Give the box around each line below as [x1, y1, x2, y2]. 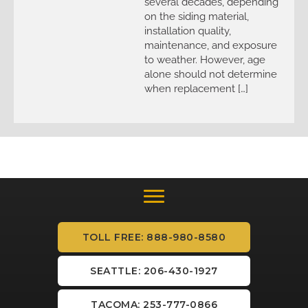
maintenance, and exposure [144, 39, 277, 52]
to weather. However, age [144, 54, 265, 66]
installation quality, [144, 25, 231, 37]
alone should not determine [144, 68, 277, 80]
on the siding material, [144, 10, 249, 23]
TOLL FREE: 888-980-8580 [82, 231, 226, 244]
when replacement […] [144, 82, 248, 95]
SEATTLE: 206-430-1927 [90, 265, 218, 278]
